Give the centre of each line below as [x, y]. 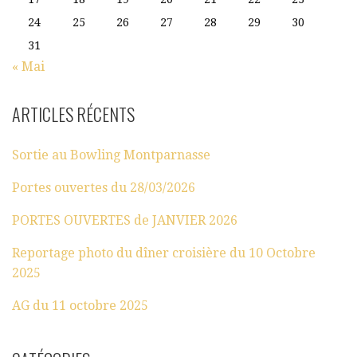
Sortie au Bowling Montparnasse [111, 155]
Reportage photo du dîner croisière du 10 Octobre [164, 253]
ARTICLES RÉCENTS [73, 114]
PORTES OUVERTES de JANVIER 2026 [125, 220]
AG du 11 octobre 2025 [80, 305]
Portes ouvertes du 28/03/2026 [104, 187]
